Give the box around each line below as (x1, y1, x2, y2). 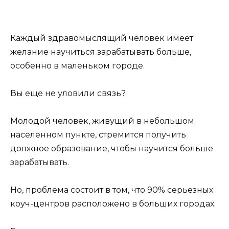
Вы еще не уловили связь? (10, 88, 126, 98)
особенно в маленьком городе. (10, 60, 145, 71)
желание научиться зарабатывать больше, (10, 47, 191, 57)
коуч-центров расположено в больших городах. (10, 199, 216, 209)
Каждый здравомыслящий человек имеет (10, 33, 193, 43)
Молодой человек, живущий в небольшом (10, 116, 194, 126)
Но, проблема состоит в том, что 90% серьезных (10, 185, 213, 195)
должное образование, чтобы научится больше (10, 144, 213, 153)
